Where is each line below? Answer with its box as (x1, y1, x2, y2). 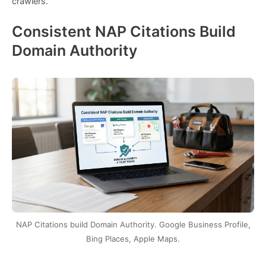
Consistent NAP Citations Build (12, 23, 236, 41)
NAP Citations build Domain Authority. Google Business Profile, (15, 219, 251, 229)
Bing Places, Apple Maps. (86, 233, 180, 243)
